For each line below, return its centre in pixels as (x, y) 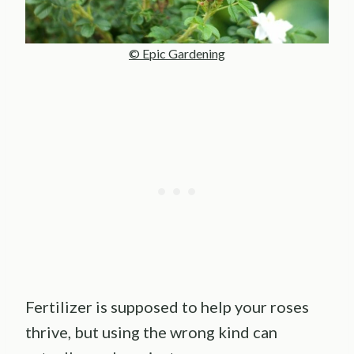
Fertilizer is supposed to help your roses (167, 306)
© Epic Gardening (177, 53)
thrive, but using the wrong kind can (151, 331)
